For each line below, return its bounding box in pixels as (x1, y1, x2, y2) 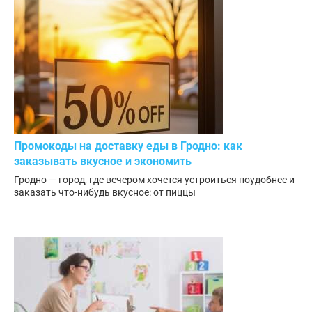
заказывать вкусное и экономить (14, 155, 192, 169)
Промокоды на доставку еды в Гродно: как (14, 139, 242, 153)
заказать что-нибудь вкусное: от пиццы (14, 187, 196, 198)
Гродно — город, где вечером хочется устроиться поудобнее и (14, 174, 295, 186)
